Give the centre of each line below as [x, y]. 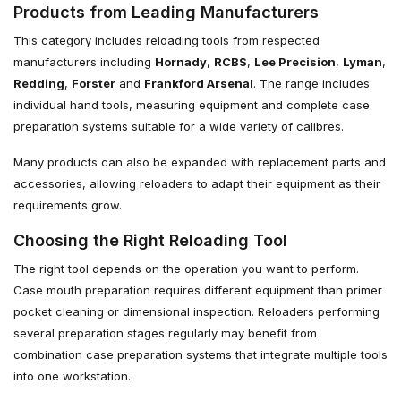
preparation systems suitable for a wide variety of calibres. [179, 126]
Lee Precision [295, 61]
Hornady [181, 61]
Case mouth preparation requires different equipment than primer [198, 290]
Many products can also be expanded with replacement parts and [200, 162]
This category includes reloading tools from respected [166, 40]
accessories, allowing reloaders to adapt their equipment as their [197, 183]
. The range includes [311, 83]
